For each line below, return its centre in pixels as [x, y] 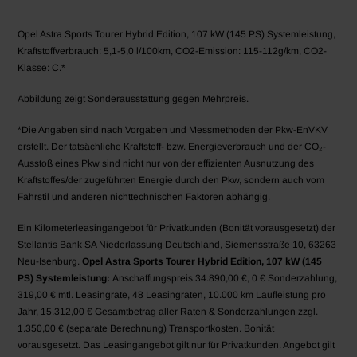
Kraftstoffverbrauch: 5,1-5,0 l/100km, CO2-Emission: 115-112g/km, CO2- [173, 51]
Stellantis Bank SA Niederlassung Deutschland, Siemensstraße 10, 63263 [177, 245]
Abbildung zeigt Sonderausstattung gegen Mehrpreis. [133, 99]
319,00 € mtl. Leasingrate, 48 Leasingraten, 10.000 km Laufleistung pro [172, 295]
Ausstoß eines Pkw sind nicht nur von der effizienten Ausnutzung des [166, 164]
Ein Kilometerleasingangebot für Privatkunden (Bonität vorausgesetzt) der [177, 228]
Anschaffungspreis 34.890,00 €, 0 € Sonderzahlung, [224, 279]
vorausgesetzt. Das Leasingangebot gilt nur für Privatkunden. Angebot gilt [177, 345]
